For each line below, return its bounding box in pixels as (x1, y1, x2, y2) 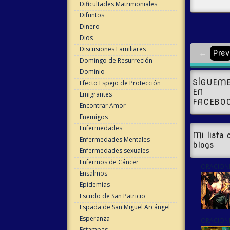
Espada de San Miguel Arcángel (79, 203, 170, 212)
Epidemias (79, 180, 110, 189)
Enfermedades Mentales (79, 135, 150, 144)
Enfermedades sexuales (79, 146, 149, 155)
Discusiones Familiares (79, 45, 146, 53)
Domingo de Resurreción (79, 56, 152, 65)
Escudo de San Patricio (79, 191, 145, 200)
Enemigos (79, 112, 108, 121)
